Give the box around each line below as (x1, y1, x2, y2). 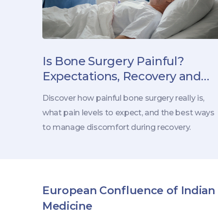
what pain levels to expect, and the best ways (42, 108, 215, 118)
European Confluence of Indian (42, 184, 215, 198)
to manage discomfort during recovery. (42, 123, 191, 132)
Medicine (42, 200, 92, 213)
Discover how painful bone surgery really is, (42, 93, 204, 103)
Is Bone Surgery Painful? (42, 54, 184, 69)
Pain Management (42, 84, 151, 99)
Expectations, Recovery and (42, 69, 201, 84)
